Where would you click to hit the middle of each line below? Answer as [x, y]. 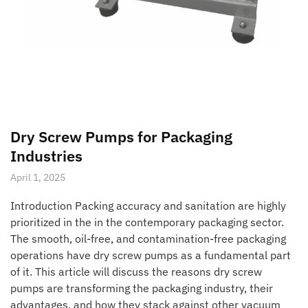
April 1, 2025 [38, 177]
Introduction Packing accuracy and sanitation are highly [148, 205]
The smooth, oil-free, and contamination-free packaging [148, 238]
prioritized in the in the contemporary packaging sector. [147, 222]
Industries [46, 155]
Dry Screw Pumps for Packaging [121, 136]
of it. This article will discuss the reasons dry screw [136, 271]
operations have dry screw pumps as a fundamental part [151, 255]
